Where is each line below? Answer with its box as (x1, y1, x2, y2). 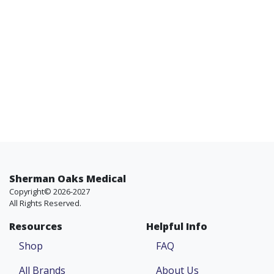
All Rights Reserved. (9, 198, 81, 209)
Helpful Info (146, 220, 207, 233)
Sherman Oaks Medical (9, 172, 126, 185)
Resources (9, 220, 62, 233)
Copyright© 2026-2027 (9, 186, 90, 197)
